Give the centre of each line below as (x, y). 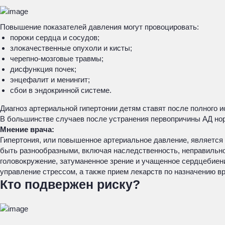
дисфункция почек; (43, 69)
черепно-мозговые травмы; (57, 59)
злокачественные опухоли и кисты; (71, 48)
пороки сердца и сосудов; (55, 37)
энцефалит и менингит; (50, 80)
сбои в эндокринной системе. (61, 90)
